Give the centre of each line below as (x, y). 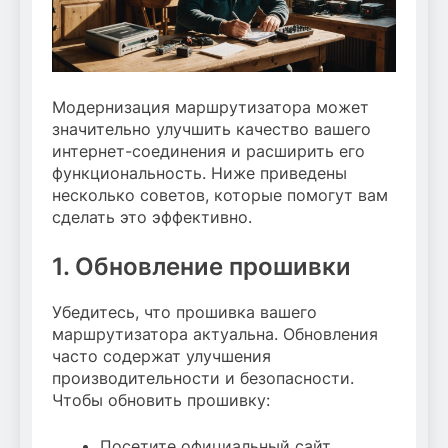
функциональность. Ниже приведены (199, 173)
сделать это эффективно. (152, 217)
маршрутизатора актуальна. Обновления (215, 334)
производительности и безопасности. (203, 378)
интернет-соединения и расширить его (208, 151)
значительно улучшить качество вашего (211, 129)
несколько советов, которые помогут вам (220, 195)
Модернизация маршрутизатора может (210, 107)
